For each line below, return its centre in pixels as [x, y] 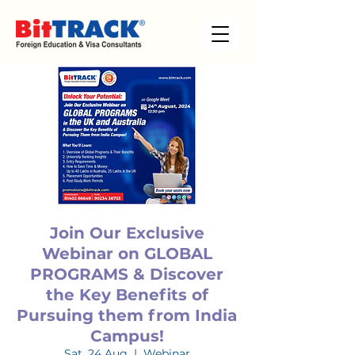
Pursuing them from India [127, 315]
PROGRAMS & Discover [127, 274]
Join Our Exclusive [127, 233]
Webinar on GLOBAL [127, 254]
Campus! [127, 336]
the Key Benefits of [127, 295]
